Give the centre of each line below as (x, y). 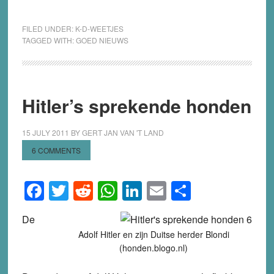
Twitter (97, 191)
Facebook (87, 191)
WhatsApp (162, 191)
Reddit (121, 191)
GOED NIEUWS (102, 40)
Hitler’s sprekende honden (136, 106)
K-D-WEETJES (99, 29)
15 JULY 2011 (45, 133)
